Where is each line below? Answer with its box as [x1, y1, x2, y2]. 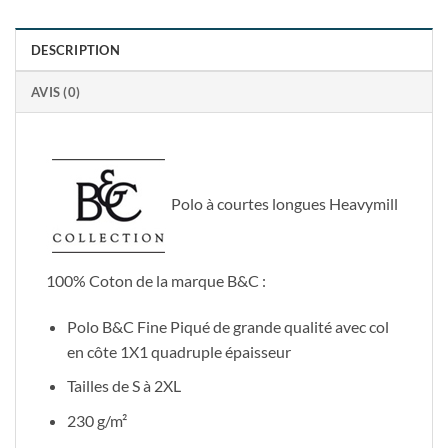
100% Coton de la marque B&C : [46, 270, 266, 290]
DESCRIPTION [31, 41, 120, 58]
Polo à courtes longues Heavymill [171, 193, 398, 213]
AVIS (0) [31, 83, 81, 100]
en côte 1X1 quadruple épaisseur [66, 341, 291, 361]
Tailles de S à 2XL [66, 376, 181, 396]
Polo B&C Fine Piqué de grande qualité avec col [66, 316, 389, 336]
